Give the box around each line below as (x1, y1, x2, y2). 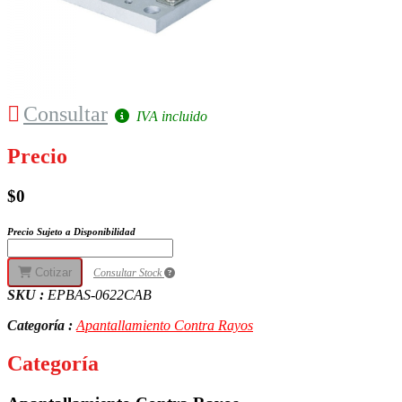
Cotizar (31, 266, 72, 280)
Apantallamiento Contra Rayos (76, 318, 253, 334)
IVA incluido (133, 108, 207, 124)
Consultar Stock (93, 267, 164, 280)
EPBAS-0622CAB (48, 287, 152, 303)
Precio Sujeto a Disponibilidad (7, 226, 135, 238)
